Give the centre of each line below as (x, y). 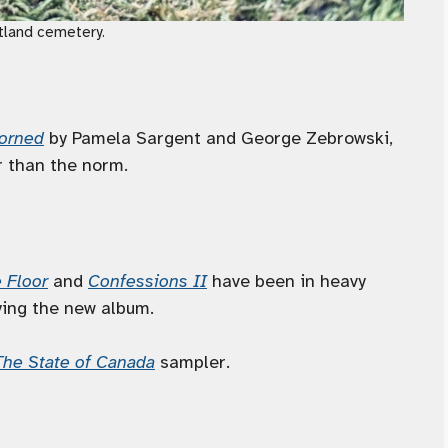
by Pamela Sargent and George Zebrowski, (218, 138)
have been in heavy (286, 281)
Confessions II (147, 281)
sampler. (192, 362)
